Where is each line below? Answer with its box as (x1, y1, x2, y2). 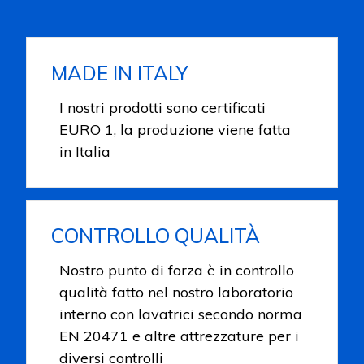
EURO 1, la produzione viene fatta (59, 119, 292, 139)
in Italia (59, 141, 111, 161)
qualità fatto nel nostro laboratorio (59, 282, 294, 301)
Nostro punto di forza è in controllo (59, 260, 295, 279)
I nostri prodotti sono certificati (59, 97, 266, 117)
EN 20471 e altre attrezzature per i (59, 326, 300, 345)
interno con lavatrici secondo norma (59, 304, 303, 323)
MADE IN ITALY (51, 60, 188, 85)
